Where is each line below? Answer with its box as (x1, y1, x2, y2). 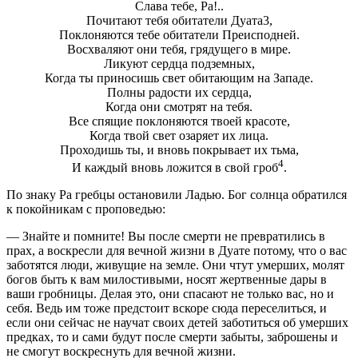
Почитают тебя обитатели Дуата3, (86, 13, 272, 27)
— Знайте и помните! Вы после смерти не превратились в (6, 229, 325, 244)
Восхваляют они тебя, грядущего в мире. (67, 42, 291, 56)
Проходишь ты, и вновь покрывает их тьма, (59, 142, 299, 157)
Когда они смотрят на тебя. (105, 99, 253, 113)
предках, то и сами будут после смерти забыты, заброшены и (6, 330, 338, 344)
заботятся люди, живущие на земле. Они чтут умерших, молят (6, 258, 344, 272)
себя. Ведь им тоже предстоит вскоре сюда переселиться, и (6, 301, 327, 316)
